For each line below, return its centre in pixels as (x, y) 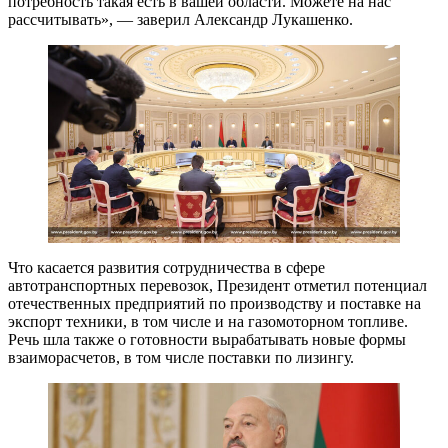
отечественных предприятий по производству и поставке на (214, 304)
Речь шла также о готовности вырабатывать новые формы (207, 340)
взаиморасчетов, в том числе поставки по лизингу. (181, 358)
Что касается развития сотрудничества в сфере (166, 268)
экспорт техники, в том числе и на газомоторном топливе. (208, 322)
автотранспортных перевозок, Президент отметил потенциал (217, 286)
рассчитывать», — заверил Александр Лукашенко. (180, 20)
